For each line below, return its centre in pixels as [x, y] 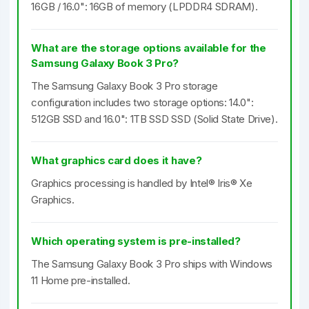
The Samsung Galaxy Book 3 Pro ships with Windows [152, 264]
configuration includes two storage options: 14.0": [142, 103]
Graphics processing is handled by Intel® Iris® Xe [142, 183]
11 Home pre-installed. [81, 281]
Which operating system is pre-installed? [136, 241]
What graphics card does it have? [117, 161]
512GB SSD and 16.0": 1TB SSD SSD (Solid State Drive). [154, 119]
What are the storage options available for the [149, 48]
